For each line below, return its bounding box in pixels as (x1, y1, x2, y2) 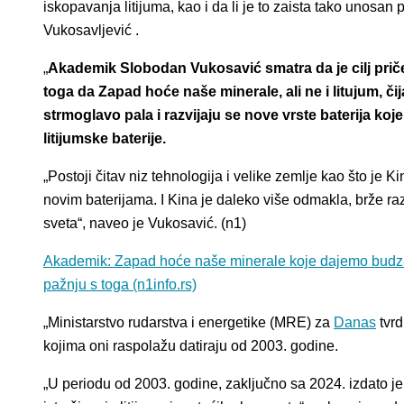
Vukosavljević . (43, 23, 139, 39)
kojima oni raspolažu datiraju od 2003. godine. (43, 338, 338, 354)
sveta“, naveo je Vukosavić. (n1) (43, 216, 246, 232)
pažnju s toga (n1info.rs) (43, 277, 197, 293)
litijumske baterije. (43, 131, 166, 147)
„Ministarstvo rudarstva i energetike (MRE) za (43, 315, 334, 331)
